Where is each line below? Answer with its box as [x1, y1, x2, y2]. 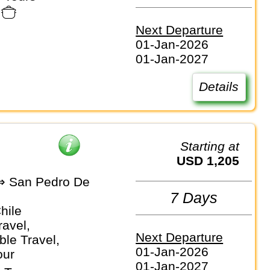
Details [199, 80, 239, 94]
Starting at [189, 139, 240, 154]
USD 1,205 [186, 154, 240, 168]
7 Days [170, 189, 218, 207]
